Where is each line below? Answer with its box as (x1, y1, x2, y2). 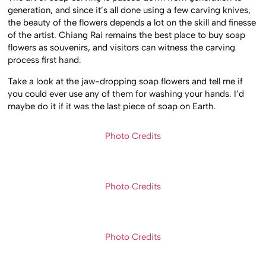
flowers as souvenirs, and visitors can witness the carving (8, 42, 236, 53)
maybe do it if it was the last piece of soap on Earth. (8, 100, 217, 112)
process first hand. (8, 55, 82, 66)
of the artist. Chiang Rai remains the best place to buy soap (8, 30, 246, 41)
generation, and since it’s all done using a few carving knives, (8, 5, 251, 16)
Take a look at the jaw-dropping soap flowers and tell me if (8, 75, 243, 87)
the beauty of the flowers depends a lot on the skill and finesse (8, 17, 256, 28)
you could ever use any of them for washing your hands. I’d (8, 88, 245, 99)
